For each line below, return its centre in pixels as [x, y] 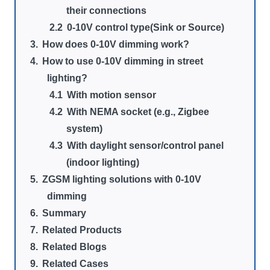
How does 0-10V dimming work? [116, 44]
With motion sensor [112, 95]
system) [84, 129]
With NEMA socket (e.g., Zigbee [138, 112]
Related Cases [76, 264]
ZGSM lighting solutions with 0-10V [122, 179]
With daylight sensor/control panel [146, 146]
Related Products [82, 230]
